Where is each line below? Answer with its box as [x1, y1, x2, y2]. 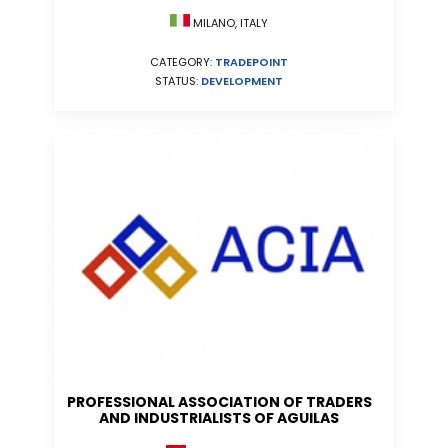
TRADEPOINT [215, 54, 288, 71]
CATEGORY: [150, 54, 215, 71]
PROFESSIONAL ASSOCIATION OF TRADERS [66, 392, 372, 412]
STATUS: [155, 73, 201, 90]
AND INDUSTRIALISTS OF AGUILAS [99, 408, 339, 428]
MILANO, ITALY [190, 15, 268, 32]
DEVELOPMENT [201, 73, 283, 90]
